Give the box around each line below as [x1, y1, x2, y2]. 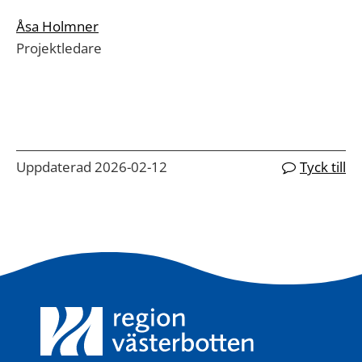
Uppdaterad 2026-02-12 [16, 158, 167, 176]
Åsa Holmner [16, 17, 99, 36]
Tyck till [300, 158, 346, 176]
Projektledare [16, 39, 102, 57]
